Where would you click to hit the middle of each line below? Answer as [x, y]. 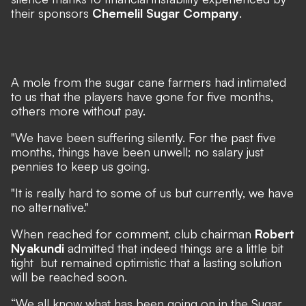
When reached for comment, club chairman [133, 234]
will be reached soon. [69, 277]
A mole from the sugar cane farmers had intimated [149, 82]
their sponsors [52, 13]
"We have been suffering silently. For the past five [143, 137]
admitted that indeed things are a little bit [174, 248]
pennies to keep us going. [80, 166]
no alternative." [52, 207]
